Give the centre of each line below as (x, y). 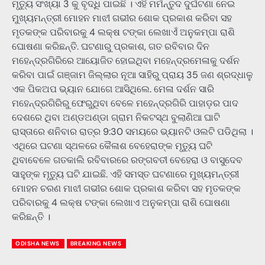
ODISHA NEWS (38, 243)
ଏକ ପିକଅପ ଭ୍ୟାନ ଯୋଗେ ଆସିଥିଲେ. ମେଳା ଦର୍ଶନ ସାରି (113, 89)
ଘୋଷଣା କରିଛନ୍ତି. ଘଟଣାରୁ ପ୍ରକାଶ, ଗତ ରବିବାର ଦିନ (111, 47)
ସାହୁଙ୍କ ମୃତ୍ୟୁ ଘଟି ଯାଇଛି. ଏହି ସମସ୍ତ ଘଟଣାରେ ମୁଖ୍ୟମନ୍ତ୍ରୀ (125, 174)
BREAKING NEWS (96, 243)
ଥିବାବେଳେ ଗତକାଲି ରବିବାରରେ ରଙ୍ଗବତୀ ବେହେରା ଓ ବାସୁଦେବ (127, 160)
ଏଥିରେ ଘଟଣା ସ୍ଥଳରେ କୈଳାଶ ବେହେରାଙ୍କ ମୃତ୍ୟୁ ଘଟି (112, 146)
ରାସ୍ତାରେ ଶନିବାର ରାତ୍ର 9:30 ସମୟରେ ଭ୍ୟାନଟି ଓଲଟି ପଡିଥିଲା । (132, 132)
